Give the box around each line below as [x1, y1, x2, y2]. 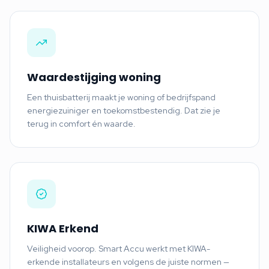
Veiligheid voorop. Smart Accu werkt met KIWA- [27, 243, 210, 254]
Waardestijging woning [27, 69, 161, 85]
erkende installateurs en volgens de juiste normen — [27, 256, 229, 267]
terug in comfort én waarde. [27, 118, 136, 129]
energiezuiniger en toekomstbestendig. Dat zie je [27, 104, 220, 116]
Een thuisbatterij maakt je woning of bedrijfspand [27, 91, 216, 103]
